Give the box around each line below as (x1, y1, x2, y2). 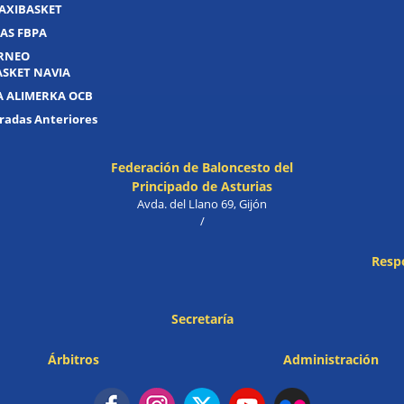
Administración (282, 351, 379, 369)
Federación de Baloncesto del (111, 159, 293, 177)
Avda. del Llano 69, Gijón (137, 196, 267, 213)
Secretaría (170, 310, 234, 328)
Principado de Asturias (132, 178, 272, 196)
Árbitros (48, 351, 99, 369)
